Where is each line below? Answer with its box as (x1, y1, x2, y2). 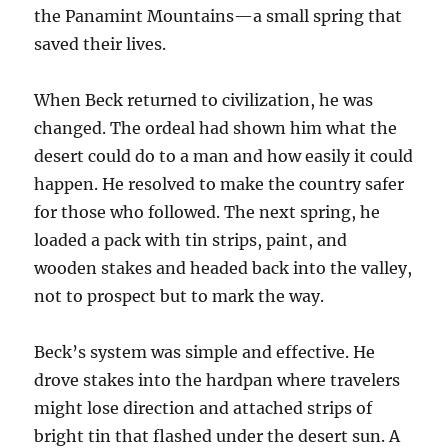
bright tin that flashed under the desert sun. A (34, 426, 401, 446)
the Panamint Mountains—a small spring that (34, 6, 403, 26)
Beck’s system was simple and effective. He (34, 342, 376, 362)
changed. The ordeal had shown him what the (34, 118, 398, 138)
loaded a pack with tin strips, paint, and (34, 230, 348, 250)
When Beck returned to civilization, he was (34, 90, 374, 110)
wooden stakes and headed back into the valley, (34, 258, 413, 278)
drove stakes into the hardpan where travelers (34, 370, 401, 390)
